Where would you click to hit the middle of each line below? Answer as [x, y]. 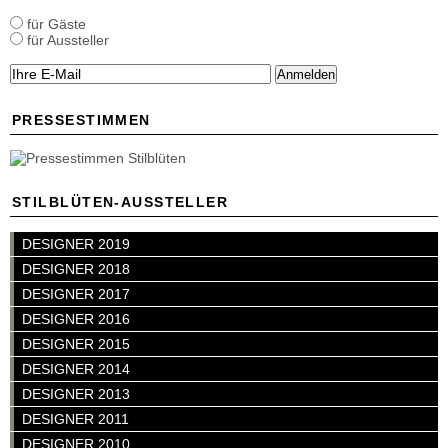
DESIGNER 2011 [75, 419]
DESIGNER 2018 [76, 269]
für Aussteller [66, 40]
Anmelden [305, 74]
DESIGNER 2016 [76, 319]
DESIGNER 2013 [76, 394]
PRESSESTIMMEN [81, 120]
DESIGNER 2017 [76, 294]
